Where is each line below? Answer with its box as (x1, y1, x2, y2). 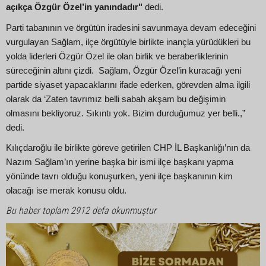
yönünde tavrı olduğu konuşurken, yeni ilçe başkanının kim (6, 172, 233, 182)
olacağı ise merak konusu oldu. (6, 186, 126, 196)
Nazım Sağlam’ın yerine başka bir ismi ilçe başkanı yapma (6, 157, 233, 167)
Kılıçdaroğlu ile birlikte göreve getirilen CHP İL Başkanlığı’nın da (6, 143, 250, 153)
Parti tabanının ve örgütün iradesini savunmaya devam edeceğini (6, 23, 256, 33)
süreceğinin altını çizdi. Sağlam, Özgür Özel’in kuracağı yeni (6, 65, 241, 75)
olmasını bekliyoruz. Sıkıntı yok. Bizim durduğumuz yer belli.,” (6, 108, 245, 118)
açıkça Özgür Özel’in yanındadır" (6, 2, 142, 12)
